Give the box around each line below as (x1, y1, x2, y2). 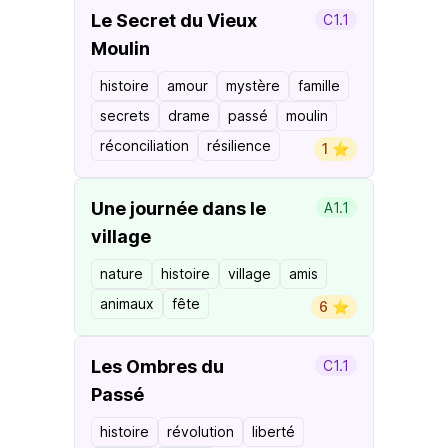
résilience (207, 137, 271, 154)
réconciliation (100, 137, 189, 154)
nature (100, 265, 143, 282)
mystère (226, 77, 280, 94)
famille (298, 77, 340, 94)
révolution (167, 423, 234, 440)
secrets (100, 107, 150, 124)
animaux (100, 295, 154, 312)
